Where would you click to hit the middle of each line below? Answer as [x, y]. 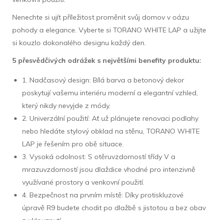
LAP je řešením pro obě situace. [73, 144]
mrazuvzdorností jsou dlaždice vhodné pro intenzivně [109, 169]
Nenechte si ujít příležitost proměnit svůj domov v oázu [101, 17]
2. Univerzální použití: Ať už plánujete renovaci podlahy [110, 118]
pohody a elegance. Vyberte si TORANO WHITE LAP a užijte [109, 30]
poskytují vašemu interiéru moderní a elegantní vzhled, [110, 93]
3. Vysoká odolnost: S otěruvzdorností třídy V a [99, 156]
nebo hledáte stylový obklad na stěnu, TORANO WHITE [111, 131]
